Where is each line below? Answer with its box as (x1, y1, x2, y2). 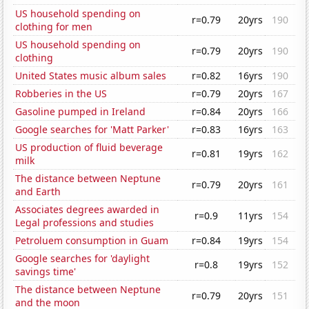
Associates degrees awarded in (15, 203, 160, 217)
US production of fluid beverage (15, 141, 163, 154)
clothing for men (15, 20, 93, 34)
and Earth (15, 185, 61, 199)
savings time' (15, 265, 77, 279)
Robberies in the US (15, 87, 108, 101)
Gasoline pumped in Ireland (15, 105, 146, 119)
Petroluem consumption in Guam (15, 234, 169, 248)
